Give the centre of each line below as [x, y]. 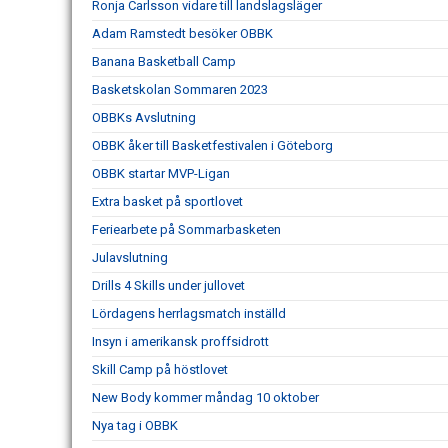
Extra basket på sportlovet [167, 202]
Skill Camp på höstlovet [160, 370]
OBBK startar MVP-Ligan [161, 174]
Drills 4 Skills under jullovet [168, 286]
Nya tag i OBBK [135, 426]
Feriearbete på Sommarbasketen [186, 230]
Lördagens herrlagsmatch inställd [189, 314]
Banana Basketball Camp [164, 62]
